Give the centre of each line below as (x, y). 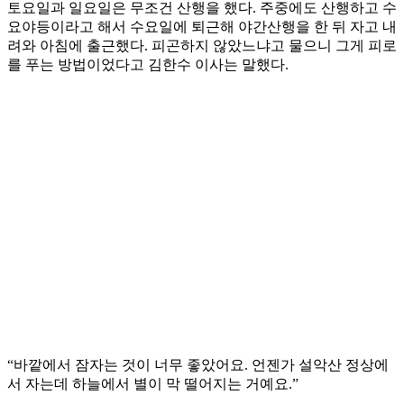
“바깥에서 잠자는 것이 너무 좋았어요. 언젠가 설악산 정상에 (198, 365)
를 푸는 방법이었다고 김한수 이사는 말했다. (148, 65)
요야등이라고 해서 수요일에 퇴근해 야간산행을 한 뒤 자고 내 (202, 27)
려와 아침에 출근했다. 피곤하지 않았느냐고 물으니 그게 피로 (202, 46)
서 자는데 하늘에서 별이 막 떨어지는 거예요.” (153, 384)
